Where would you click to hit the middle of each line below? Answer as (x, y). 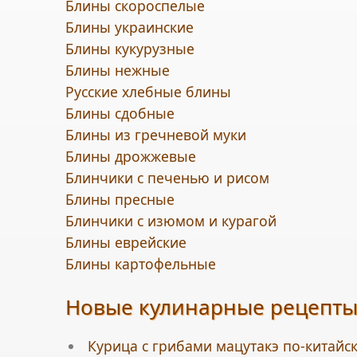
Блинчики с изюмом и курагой (171, 221)
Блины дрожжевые (131, 156)
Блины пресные (120, 199)
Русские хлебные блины (148, 92)
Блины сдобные (120, 113)
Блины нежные (118, 70)
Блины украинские (129, 27)
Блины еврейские (126, 242)
